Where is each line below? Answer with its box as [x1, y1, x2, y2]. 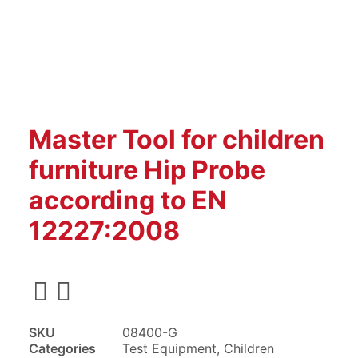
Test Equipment [122, 340, 217, 356]
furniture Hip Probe [29, 154, 265, 185]
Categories [29, 340, 96, 356]
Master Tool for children [29, 124, 324, 155]
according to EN [29, 185, 227, 216]
